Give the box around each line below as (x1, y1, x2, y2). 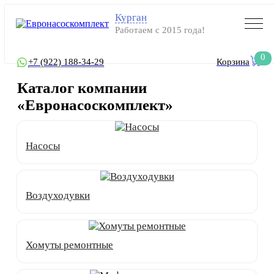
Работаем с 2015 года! (115, 25, 205, 35)
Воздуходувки (26, 190, 90, 201)
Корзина (217, 57, 250, 67)
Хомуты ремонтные (26, 239, 113, 251)
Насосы (26, 140, 60, 152)
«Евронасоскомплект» (17, 97, 173, 113)
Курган (115, 12, 147, 23)
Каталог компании (17, 80, 147, 96)
